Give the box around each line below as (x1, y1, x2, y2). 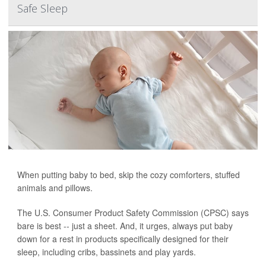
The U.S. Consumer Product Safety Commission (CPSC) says (17, 207, 249, 218)
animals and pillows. (17, 182, 93, 194)
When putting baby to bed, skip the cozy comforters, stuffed (17, 169, 240, 180)
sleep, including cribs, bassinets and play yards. (17, 246, 196, 258)
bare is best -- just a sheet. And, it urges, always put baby (17, 220, 233, 232)
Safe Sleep (17, 1, 68, 15)
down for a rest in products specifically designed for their (17, 233, 229, 245)
